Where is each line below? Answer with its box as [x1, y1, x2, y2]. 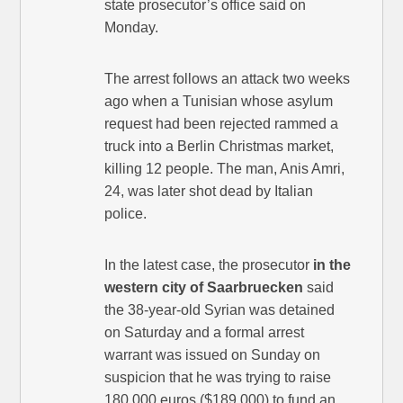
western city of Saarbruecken [104, 280, 304, 296]
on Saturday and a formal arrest [104, 325, 305, 341]
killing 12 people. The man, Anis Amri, [104, 161, 345, 177]
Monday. [104, 20, 159, 36]
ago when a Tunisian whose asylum [104, 94, 334, 110]
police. [104, 206, 148, 222]
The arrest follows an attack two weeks [104, 71, 351, 87]
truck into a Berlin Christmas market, [104, 139, 335, 155]
